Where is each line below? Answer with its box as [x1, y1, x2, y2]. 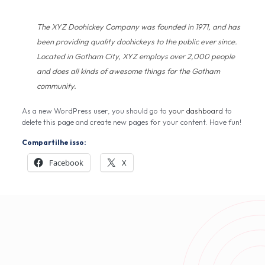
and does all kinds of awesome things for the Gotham [36, 66, 220, 76]
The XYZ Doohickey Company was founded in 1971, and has [36, 22, 240, 31]
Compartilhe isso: [21, 138, 86, 147]
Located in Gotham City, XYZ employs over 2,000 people [36, 51, 235, 61]
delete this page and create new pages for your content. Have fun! [21, 117, 241, 127]
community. [36, 81, 76, 91]
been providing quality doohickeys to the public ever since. [36, 37, 237, 46]
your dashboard [168, 106, 223, 115]
